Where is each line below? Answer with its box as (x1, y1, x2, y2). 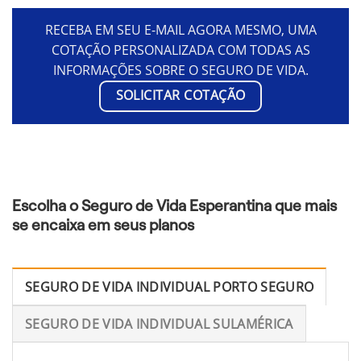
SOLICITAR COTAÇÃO (115, 86, 246, 105)
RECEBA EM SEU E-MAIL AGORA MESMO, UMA (44, 21, 317, 39)
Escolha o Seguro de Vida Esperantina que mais (12, 197, 337, 214)
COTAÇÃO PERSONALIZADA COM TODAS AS (51, 41, 310, 60)
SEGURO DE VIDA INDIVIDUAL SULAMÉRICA (25, 314, 293, 333)
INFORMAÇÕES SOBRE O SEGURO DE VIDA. (52, 61, 309, 80)
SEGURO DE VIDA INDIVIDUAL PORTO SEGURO (25, 277, 314, 296)
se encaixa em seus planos (12, 216, 194, 234)
